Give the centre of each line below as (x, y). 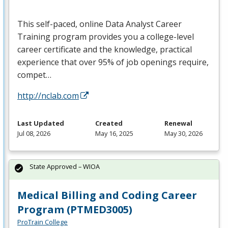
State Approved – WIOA (65, 167)
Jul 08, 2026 (34, 134)
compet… (34, 75)
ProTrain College (42, 222)
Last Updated (41, 123)
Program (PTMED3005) (75, 210)
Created (109, 123)
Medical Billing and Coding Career (107, 195)
